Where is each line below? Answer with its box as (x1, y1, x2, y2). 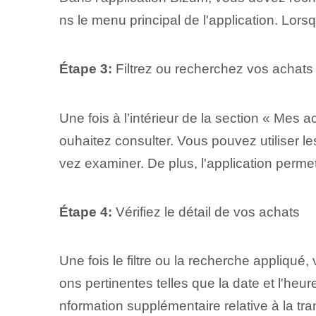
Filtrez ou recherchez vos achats (111, 61, 313, 77)
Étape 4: (59, 205, 112, 220)
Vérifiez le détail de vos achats (111, 205, 300, 220)
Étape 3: (59, 61, 112, 77)
